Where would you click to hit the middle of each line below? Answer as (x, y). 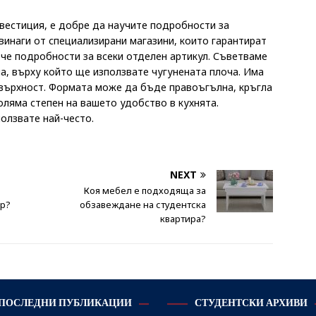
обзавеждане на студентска (143, 205)
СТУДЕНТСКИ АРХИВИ (251, 304)
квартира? (183, 219)
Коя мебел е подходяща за (145, 191)
